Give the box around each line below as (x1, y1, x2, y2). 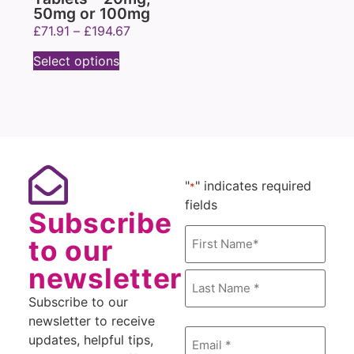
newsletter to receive (28, 312, 155, 329)
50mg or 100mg (33, 3, 150, 23)
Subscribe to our (28, 293, 128, 310)
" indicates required (195, 177, 311, 194)
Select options (33, 52, 119, 69)
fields (185, 196, 217, 213)
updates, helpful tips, (28, 331, 153, 348)
